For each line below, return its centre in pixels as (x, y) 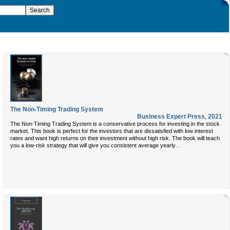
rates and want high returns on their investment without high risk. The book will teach (115, 138)
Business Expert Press (171, 117)
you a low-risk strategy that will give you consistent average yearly (93, 145)
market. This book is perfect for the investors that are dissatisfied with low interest (112, 131)
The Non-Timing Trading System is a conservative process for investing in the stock (115, 124)
